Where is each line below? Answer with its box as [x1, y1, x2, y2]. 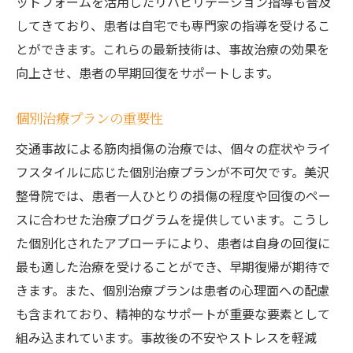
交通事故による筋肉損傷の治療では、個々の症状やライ [16, 139, 331, 158]
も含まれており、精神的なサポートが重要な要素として [16, 304, 330, 323]
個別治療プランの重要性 [16, 108, 163, 128]
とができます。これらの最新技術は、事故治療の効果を [16, 39, 329, 58]
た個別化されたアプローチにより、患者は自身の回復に [16, 233, 330, 252]
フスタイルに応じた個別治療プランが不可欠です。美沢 [16, 162, 329, 181]
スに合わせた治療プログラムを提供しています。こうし [16, 210, 329, 229]
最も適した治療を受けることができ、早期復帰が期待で [16, 257, 330, 276]
